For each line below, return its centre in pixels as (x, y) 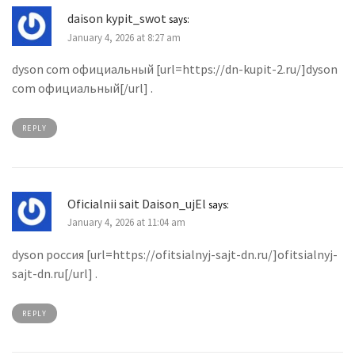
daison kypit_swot (117, 19)
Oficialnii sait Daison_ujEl (137, 203)
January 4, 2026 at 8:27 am (124, 37)
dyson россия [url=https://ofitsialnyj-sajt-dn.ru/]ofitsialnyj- (175, 254)
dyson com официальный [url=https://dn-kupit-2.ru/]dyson (175, 69)
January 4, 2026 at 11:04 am (126, 222)
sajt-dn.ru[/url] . (55, 273)
